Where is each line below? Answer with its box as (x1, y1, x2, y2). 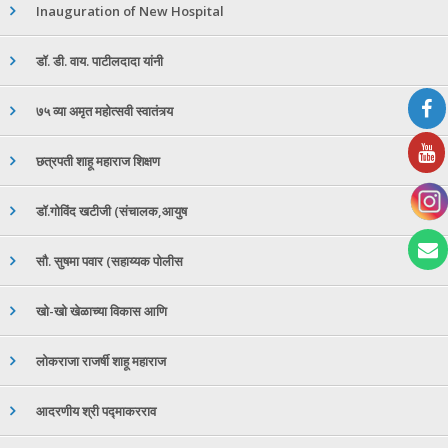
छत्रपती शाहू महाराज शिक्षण (36, 152, 160, 171)
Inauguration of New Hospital (36, 2, 224, 21)
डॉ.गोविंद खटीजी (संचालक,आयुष (36, 202, 187, 221)
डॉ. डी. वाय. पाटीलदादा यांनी (36, 52, 163, 71)
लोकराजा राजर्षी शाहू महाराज (36, 352, 166, 371)
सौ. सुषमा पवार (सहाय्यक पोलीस (36, 252, 183, 271)
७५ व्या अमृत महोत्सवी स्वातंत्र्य (36, 102, 173, 121)
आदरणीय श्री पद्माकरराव (36, 402, 156, 421)
